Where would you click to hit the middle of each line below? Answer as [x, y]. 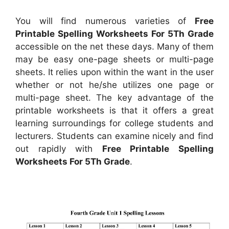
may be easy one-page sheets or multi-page [114, 59]
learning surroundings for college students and [114, 123]
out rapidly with [59, 148]
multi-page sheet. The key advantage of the [114, 97]
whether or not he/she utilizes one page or [114, 85]
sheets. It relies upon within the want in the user [114, 72]
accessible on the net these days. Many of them [114, 46]
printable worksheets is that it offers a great [114, 110]
